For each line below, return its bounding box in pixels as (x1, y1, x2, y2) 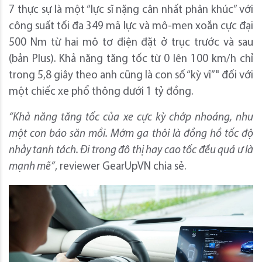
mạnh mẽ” (9, 161, 55, 173)
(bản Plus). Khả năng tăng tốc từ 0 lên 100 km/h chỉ (9, 54, 253, 65)
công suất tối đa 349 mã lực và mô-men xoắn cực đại (9, 21, 253, 33)
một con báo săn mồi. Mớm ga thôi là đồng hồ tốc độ (9, 129, 253, 140)
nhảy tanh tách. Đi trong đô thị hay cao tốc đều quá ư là (9, 145, 253, 157)
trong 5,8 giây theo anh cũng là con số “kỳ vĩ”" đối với (9, 70, 253, 82)
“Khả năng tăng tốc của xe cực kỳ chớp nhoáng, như (9, 112, 253, 124)
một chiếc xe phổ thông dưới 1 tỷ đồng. (9, 87, 193, 98)
